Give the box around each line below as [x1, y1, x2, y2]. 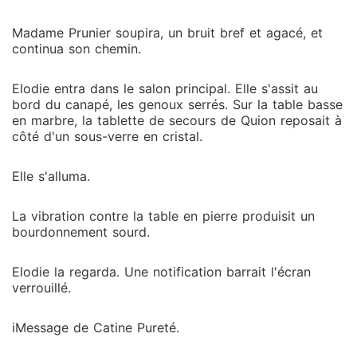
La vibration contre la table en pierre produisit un [12, 208, 315, 224]
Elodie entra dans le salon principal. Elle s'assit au [12, 80, 318, 96]
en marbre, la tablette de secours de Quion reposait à [12, 112, 342, 128]
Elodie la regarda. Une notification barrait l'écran [12, 264, 311, 280]
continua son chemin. [12, 41, 141, 57]
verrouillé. [12, 280, 71, 296]
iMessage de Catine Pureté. [12, 320, 179, 335]
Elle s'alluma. [12, 168, 90, 184]
